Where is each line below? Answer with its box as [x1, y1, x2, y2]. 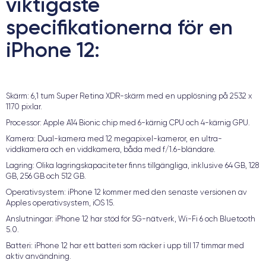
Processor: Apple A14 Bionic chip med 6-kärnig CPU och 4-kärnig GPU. [6, 118, 250, 127]
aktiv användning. [6, 252, 71, 261]
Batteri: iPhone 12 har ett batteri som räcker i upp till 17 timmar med [6, 241, 244, 250]
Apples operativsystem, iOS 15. [6, 198, 115, 207]
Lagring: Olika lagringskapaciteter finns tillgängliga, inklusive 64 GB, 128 [6, 161, 259, 170]
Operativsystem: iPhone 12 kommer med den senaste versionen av [6, 188, 247, 197]
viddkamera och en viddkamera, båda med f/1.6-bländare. [6, 145, 216, 154]
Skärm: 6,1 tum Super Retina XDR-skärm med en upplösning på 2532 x [6, 91, 252, 100]
